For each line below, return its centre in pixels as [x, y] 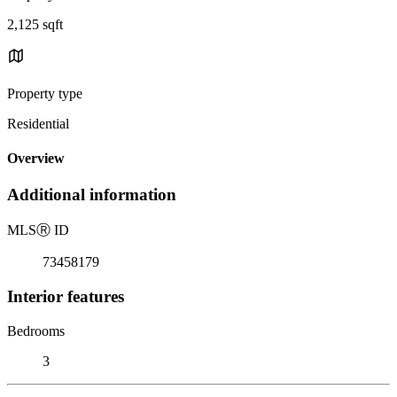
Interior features [66, 296]
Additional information [92, 195]
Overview [36, 159]
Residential [38, 123]
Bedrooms [36, 331]
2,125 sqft [35, 24]
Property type [45, 93]
